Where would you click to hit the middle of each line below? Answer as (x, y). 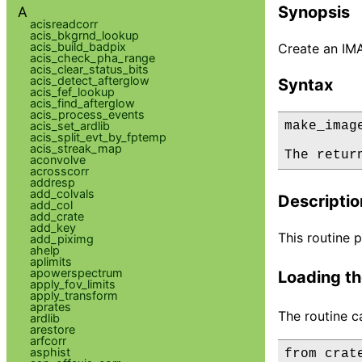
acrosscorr (59, 170)
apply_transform (74, 295)
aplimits (51, 261)
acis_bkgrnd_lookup (84, 35)
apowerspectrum (76, 272)
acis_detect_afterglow (89, 80)
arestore (52, 329)
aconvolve (57, 159)
